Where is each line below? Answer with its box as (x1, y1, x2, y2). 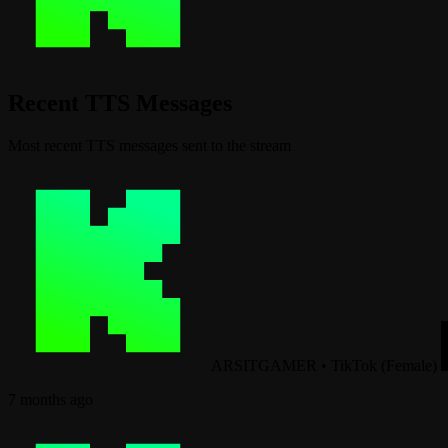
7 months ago (8, 390, 93, 408)
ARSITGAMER (211, 356, 317, 374)
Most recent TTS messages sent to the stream (8, 136, 291, 154)
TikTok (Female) (331, 356, 437, 374)
